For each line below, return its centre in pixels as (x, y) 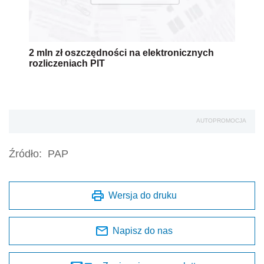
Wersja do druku (143, 196)
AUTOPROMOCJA (221, 121)
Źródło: (25, 154)
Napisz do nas (143, 231)
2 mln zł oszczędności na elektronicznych (121, 53)
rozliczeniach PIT (67, 64)
